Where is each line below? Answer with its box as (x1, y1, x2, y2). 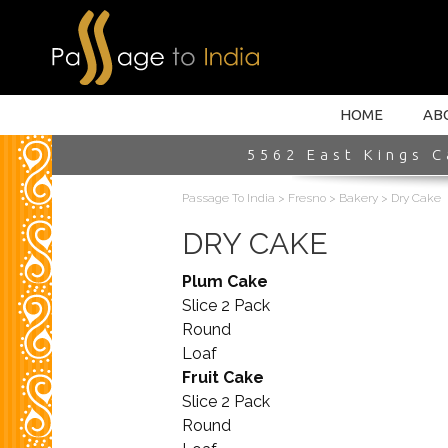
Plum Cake (182, 272, 268, 291)
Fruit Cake (182, 368, 264, 387)
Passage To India (182, 191, 275, 205)
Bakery (339, 191, 378, 205)
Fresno (288, 191, 326, 205)
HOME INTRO (48, 18, 125, 31)
